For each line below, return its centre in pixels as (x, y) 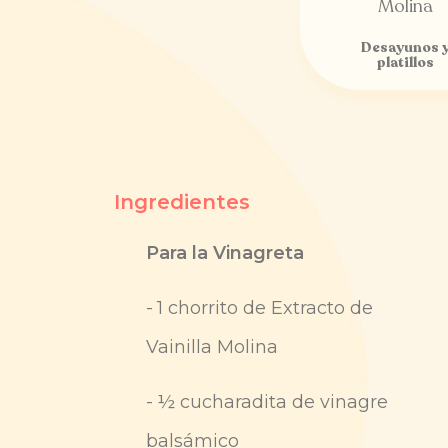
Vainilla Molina (212, 347)
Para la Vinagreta (225, 253)
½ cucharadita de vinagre (272, 402)
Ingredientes (182, 202)
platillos (405, 63)
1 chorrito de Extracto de (265, 308)
